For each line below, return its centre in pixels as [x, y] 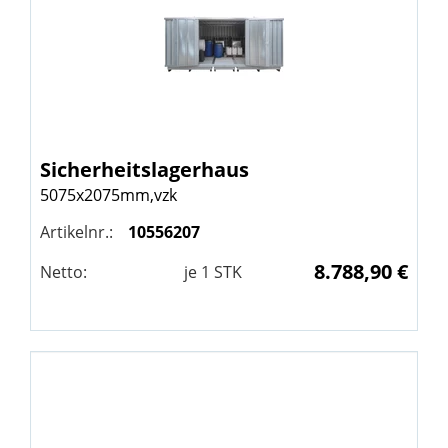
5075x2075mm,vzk [108, 195]
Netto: [63, 272]
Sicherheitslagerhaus [144, 169]
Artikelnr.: [76, 232]
